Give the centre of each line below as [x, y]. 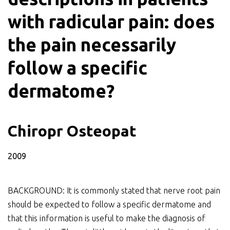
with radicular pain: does [111, 22]
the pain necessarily [92, 45]
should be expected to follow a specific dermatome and [109, 205]
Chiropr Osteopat [72, 131]
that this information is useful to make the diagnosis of [107, 218]
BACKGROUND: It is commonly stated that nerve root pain [114, 191]
